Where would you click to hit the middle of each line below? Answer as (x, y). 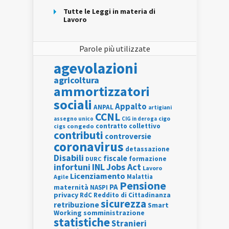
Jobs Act (124, 167)
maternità (71, 187)
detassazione (147, 149)
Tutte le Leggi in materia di (109, 11)
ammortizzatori (102, 91)
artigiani (160, 107)
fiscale (115, 158)
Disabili (69, 157)
